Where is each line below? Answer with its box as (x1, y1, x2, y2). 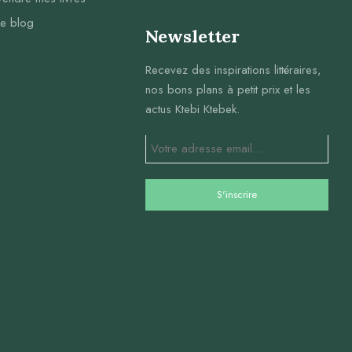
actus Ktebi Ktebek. (145, 101, 240, 119)
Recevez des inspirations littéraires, (145, 61, 321, 79)
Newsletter (145, 25, 240, 48)
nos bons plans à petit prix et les (145, 81, 310, 99)
